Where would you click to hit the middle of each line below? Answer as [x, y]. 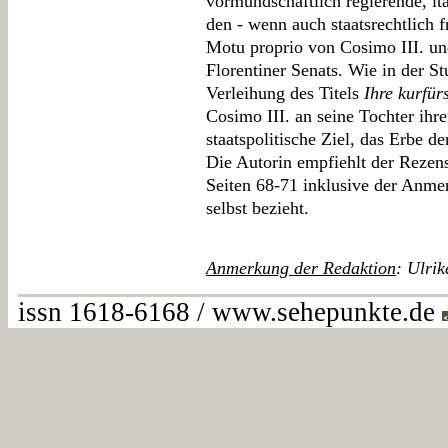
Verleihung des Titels [285, 93]
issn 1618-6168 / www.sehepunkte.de [230, 312]
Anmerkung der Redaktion [301, 268]
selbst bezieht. [257, 208]
